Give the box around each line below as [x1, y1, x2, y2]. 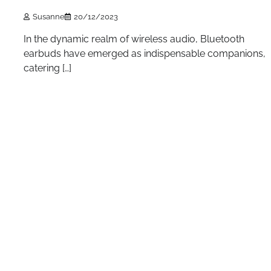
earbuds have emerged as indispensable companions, [24, 47, 266, 59]
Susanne [33, 11, 65, 21]
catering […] [24, 62, 71, 74]
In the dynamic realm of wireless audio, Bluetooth [24, 33, 244, 45]
